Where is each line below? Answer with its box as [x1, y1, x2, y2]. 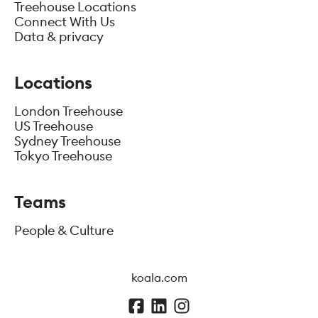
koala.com [131, 270, 187, 285]
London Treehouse [14, 103, 123, 119]
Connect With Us [14, 13, 115, 30]
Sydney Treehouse [14, 133, 121, 149]
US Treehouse [14, 118, 93, 134]
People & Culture [14, 222, 114, 238]
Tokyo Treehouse [14, 148, 112, 164]
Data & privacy [14, 28, 104, 45]
